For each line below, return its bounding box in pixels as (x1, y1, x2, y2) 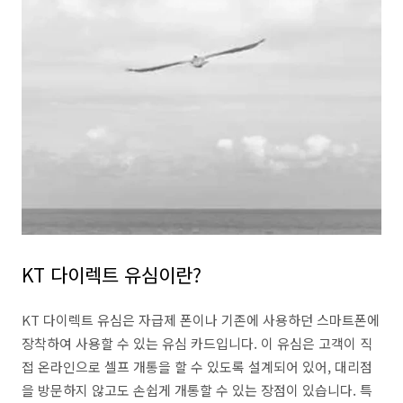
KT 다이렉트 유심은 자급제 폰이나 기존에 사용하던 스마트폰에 (22, 310, 380, 329)
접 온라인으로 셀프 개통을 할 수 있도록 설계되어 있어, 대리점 (22, 357, 372, 376)
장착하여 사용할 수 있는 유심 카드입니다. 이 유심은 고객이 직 (22, 334, 372, 353)
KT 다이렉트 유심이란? (22, 261, 201, 288)
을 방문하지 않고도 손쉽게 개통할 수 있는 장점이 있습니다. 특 (22, 381, 372, 399)
